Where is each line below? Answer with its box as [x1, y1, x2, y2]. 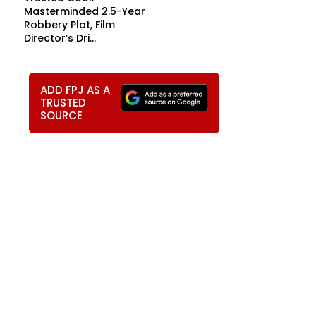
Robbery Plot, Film [24, 18, 115, 32]
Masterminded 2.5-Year [24, 4, 145, 18]
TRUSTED [40, 95, 86, 110]
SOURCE [40, 108, 83, 123]
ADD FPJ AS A [40, 83, 110, 97]
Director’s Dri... [24, 31, 96, 45]
